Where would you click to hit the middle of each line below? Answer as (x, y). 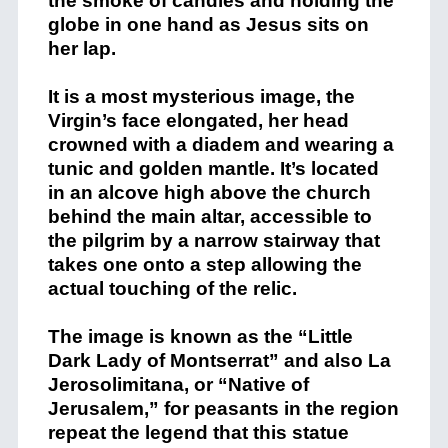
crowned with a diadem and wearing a (220, 145)
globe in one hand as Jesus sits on (208, 25)
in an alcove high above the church (209, 193)
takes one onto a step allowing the (204, 265)
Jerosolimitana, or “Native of (178, 385)
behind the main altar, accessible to (209, 217)
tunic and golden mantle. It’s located (213, 169)
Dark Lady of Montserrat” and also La (219, 361)
